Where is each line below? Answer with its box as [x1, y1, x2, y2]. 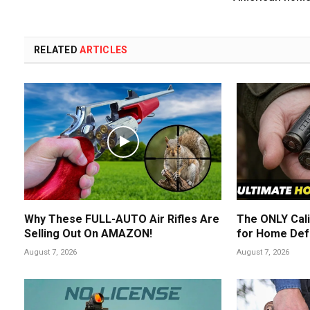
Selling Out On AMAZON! [24, 226, 152, 240]
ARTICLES [80, 44, 128, 56]
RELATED [34, 44, 80, 56]
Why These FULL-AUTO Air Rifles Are [24, 212, 219, 226]
